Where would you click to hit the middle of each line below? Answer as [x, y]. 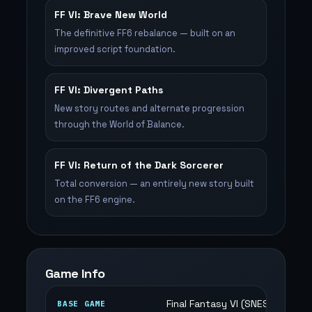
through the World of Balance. [119, 124]
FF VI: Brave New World [111, 15]
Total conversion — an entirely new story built [154, 184]
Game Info [75, 273]
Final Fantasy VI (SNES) [220, 304]
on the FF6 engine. [95, 200]
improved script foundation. [115, 49]
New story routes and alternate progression [149, 108]
